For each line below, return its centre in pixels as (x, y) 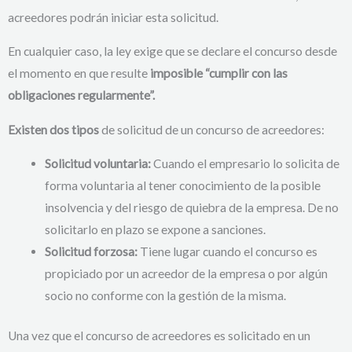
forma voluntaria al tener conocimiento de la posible (182, 186)
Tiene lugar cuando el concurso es (227, 252)
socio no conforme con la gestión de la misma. (165, 296)
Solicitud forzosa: (91, 252)
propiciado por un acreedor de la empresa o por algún (186, 274)
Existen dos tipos (53, 129)
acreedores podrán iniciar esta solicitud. (113, 17)
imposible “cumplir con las (219, 73)
